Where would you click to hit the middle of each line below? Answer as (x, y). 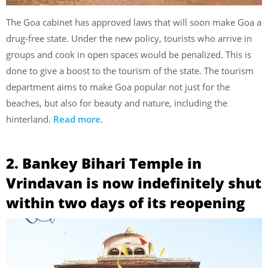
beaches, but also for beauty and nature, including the (117, 103)
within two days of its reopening (126, 202)
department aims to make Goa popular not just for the (118, 87)
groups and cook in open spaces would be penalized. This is (129, 54)
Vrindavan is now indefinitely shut (134, 182)
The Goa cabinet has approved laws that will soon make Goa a (134, 22)
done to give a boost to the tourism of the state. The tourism (130, 71)
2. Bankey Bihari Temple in (104, 163)
